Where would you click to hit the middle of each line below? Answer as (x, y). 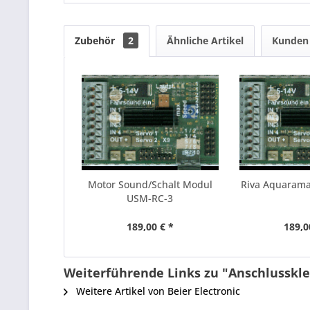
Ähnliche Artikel (205, 40)
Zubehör (96, 40)
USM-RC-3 (150, 198)
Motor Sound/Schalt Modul (150, 184)
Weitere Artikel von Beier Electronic (157, 291)
